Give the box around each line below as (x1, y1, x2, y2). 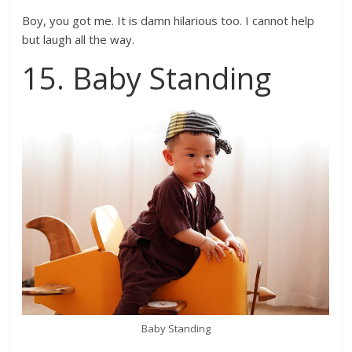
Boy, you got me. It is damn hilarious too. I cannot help (22, 13, 315, 29)
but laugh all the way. (22, 31, 138, 48)
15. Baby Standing (22, 57, 272, 99)
